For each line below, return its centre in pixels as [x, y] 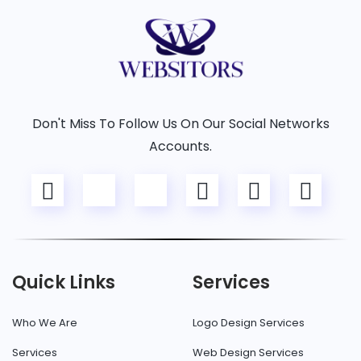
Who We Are [45, 323]
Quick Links [64, 283]
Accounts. [180, 147]
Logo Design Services [249, 323]
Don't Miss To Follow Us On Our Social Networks [180, 124]
